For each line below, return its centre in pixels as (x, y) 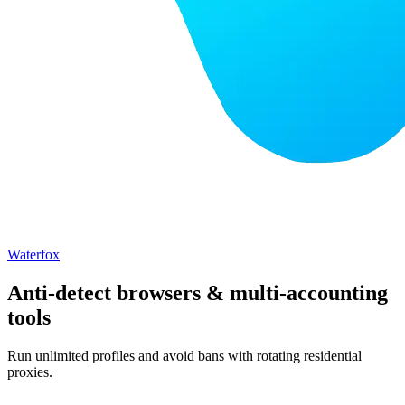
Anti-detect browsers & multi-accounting (198, 293)
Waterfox (33, 255)
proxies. (30, 372)
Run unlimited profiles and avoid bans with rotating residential (184, 356)
